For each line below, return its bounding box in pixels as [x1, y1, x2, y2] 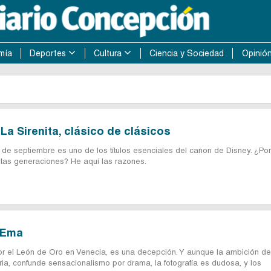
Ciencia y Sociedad [149, 48, 224, 58]
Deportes [30, 48, 67, 58]
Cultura [94, 48, 122, 58]
